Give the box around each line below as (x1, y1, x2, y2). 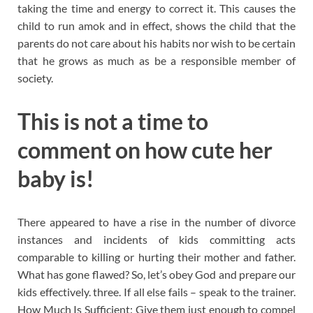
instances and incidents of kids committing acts (17, 232, 296, 246)
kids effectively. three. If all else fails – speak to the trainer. (17, 284, 296, 298)
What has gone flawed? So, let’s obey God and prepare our (17, 267, 296, 281)
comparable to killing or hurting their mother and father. (17, 249, 296, 263)
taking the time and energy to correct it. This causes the (17, 1, 296, 15)
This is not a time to (17, 108, 208, 136)
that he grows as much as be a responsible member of (17, 54, 296, 68)
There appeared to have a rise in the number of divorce (17, 214, 296, 228)
